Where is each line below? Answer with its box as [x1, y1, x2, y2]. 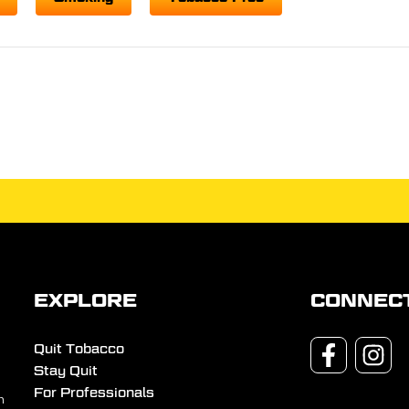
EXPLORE [34, 289, 138, 312]
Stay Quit [34, 363, 99, 379]
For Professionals [34, 385, 155, 401]
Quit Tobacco [34, 341, 125, 357]
